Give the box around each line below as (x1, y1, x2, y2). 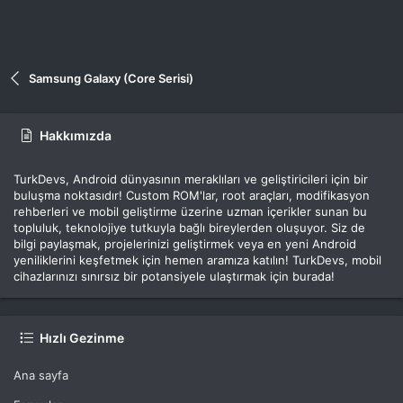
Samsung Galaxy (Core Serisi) (28, 71, 193, 86)
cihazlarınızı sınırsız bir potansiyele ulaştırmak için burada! (13, 269, 335, 284)
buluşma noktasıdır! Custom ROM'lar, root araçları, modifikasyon (13, 188, 370, 203)
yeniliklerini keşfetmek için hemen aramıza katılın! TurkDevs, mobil (13, 253, 381, 268)
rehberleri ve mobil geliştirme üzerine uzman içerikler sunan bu (13, 204, 367, 219)
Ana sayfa (13, 367, 68, 382)
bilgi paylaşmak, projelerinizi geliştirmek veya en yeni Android (13, 237, 356, 252)
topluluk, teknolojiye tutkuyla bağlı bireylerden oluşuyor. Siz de (13, 220, 365, 236)
